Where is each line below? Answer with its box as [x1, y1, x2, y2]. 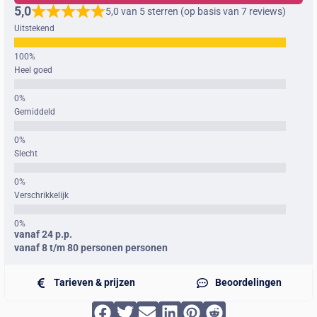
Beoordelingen [214, 277, 282, 288]
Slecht [14, 149, 38, 158]
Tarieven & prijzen [54, 277, 136, 288]
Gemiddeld [14, 107, 55, 117]
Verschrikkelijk [14, 190, 69, 200]
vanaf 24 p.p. [14, 229, 72, 240]
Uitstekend [14, 23, 54, 33]
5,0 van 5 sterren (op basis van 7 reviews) [105, 6, 286, 17]
